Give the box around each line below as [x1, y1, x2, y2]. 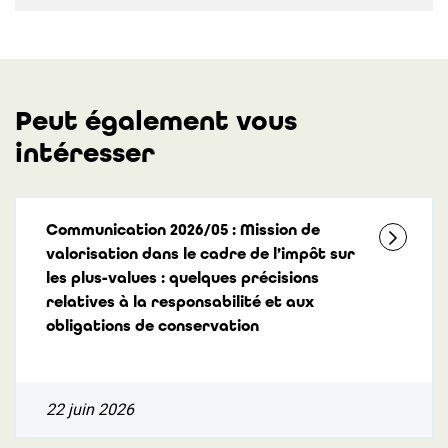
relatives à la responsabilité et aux [46, 292, 314, 311]
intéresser [15, 136, 155, 170]
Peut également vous [15, 104, 297, 138]
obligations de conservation [46, 316, 259, 335]
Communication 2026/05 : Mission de [46, 220, 320, 239]
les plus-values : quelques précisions [46, 268, 319, 287]
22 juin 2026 [46, 400, 134, 419]
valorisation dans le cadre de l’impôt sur [46, 244, 355, 263]
